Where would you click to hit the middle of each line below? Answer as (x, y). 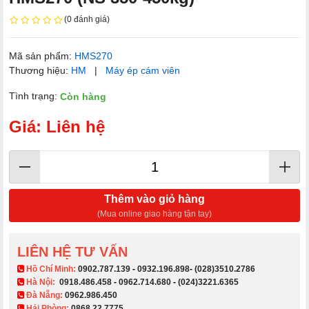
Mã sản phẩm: (42, 56)
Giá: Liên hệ (57, 127)
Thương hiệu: (40, 71)
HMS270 (93, 56)
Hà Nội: (42, 282)
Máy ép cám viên (143, 71)
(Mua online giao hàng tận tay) (154, 214)
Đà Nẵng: (44, 296)
